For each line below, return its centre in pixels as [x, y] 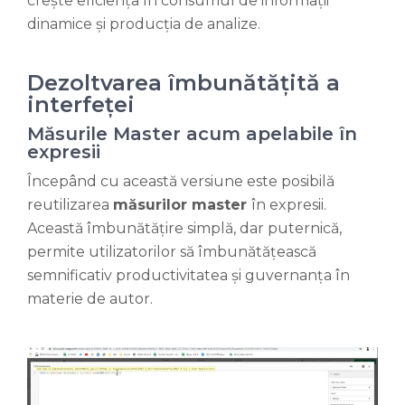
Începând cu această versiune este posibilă [181, 182]
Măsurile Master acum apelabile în [192, 134]
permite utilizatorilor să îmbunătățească [172, 252]
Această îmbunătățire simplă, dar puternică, [184, 229]
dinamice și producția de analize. [144, 24]
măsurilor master [182, 205]
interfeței [81, 105]
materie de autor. [92, 299]
